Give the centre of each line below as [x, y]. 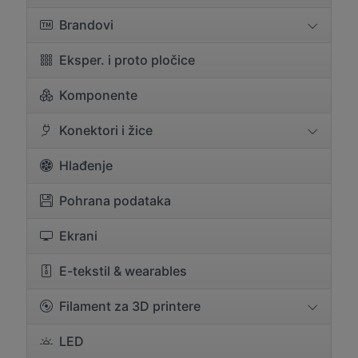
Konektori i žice [106, 131]
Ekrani [78, 236]
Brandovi [86, 25]
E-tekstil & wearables [123, 271]
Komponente [98, 95]
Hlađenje [86, 166]
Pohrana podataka [115, 201]
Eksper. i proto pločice [127, 60]
